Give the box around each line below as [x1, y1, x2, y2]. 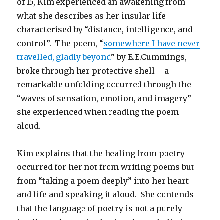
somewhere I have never [103, 38, 200, 49]
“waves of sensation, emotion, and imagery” [17, 93, 192, 104]
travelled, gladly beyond [17, 52, 111, 62]
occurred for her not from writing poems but [17, 162, 194, 172]
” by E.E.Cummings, [111, 52, 187, 62]
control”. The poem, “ [17, 38, 104, 49]
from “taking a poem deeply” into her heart [17, 176, 189, 186]
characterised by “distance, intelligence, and [17, 25, 193, 35]
